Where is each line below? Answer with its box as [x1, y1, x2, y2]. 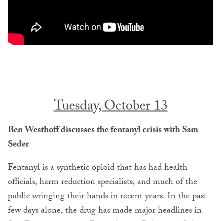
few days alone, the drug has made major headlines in [8, 203, 202, 219]
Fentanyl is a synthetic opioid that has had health [8, 160, 187, 176]
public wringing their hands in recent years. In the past [8, 189, 207, 205]
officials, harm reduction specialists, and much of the [8, 175, 197, 190]
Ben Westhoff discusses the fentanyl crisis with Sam [8, 123, 198, 139]
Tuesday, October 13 [53, 95, 168, 119]
